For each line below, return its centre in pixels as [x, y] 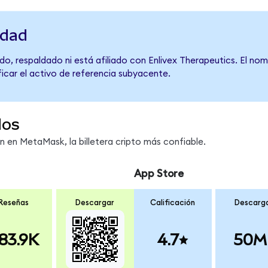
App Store [159, 173]
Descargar [95, 203]
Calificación [173, 203]
